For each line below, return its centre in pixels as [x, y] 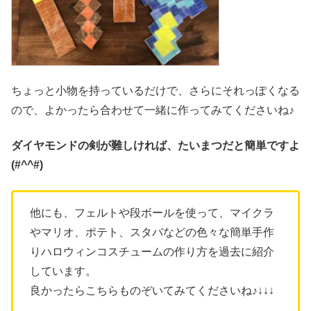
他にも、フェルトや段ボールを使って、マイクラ [152, 213]
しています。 [63, 271]
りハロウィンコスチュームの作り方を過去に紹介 [152, 252]
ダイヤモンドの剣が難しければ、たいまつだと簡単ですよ [155, 145]
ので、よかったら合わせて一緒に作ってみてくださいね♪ [153, 110]
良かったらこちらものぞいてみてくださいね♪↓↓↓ [152, 291]
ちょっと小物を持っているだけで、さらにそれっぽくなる [155, 91]
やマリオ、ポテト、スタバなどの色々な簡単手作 [152, 233]
